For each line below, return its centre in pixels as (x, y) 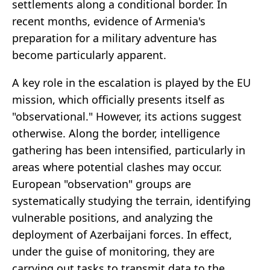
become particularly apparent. (89, 55)
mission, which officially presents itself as (118, 100)
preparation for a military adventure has (115, 38)
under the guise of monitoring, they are (113, 252)
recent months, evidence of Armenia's (109, 21)
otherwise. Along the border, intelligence (116, 133)
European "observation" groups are (102, 184)
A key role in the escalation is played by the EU (131, 83)
